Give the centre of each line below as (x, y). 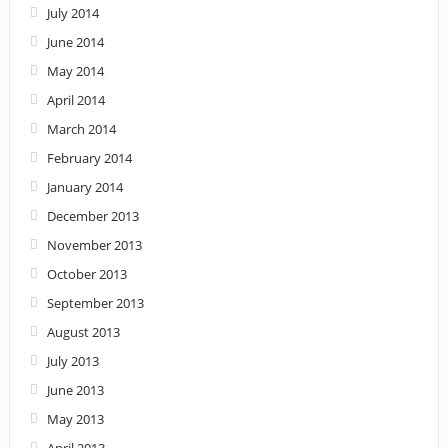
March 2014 (81, 128)
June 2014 (75, 41)
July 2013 (72, 360)
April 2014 (75, 99)
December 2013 (92, 215)
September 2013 (95, 302)
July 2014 (72, 12)
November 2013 (94, 244)
